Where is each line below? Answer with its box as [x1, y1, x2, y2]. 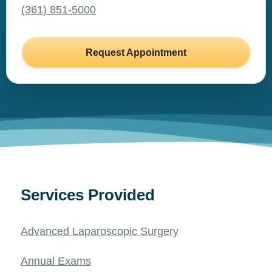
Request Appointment [86, 47, 186, 58]
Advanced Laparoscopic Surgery [21, 225, 178, 237]
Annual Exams [21, 254, 91, 267]
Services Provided [21, 185, 155, 204]
